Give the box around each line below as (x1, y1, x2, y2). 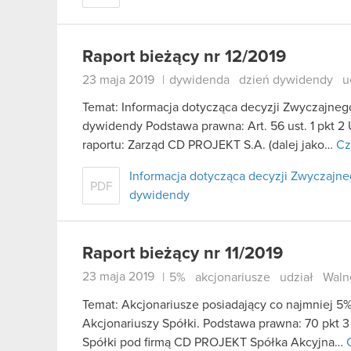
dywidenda (169, 74, 230, 87)
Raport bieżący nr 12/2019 (82, 48, 286, 66)
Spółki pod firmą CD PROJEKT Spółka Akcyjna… (82, 335, 346, 349)
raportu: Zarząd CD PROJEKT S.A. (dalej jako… (82, 139, 336, 152)
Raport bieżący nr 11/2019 (82, 245, 283, 263)
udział (280, 270, 313, 284)
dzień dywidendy (239, 74, 333, 87)
